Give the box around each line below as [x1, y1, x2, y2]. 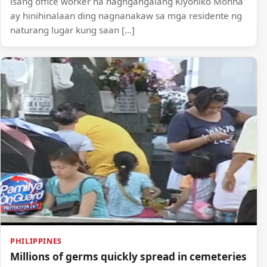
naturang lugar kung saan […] [10, 23, 135, 36]
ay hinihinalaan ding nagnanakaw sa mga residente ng [10, 9, 242, 21]
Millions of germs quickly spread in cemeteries [10, 249, 247, 263]
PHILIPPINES [10, 235, 63, 246]
